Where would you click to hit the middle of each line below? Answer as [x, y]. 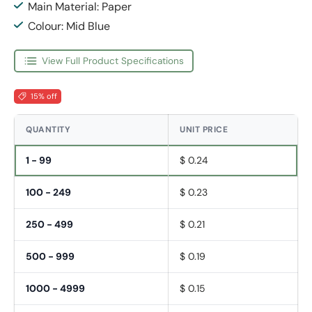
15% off [44, 96]
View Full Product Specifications [113, 61]
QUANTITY [48, 129]
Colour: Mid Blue [69, 26]
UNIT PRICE [204, 129]
